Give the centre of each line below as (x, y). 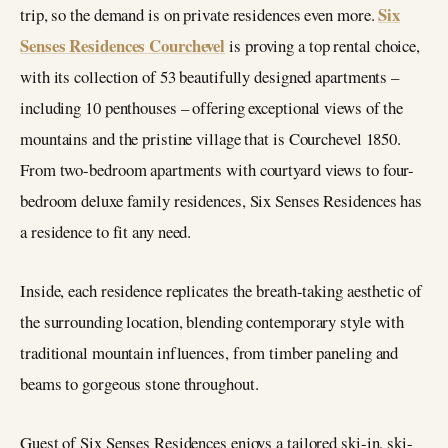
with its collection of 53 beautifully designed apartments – (210, 77)
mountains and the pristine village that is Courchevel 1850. (211, 139)
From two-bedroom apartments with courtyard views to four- (217, 170)
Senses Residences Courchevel (123, 46)
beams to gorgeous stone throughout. (139, 383)
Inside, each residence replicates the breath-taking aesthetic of (221, 290)
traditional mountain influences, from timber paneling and (209, 352)
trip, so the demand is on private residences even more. (199, 15)
